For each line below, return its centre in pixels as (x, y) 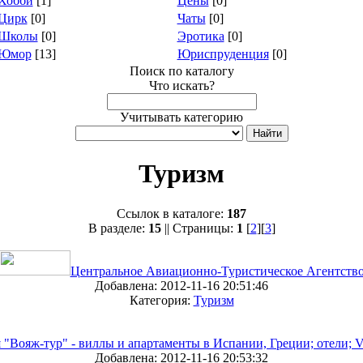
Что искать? (181, 85)
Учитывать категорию (181, 117)
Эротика (201, 36)
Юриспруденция (223, 54)
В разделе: (118, 228)
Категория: (161, 300)
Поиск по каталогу (181, 71)
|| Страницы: (199, 228)
